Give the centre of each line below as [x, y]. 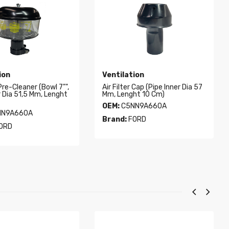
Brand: [115, 120]
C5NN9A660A [143, 106]
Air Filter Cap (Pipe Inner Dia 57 [153, 87]
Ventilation [123, 75]
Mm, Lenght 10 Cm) [134, 95]
